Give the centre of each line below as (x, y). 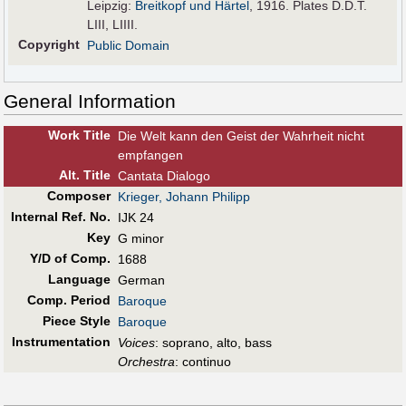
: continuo (203, 362)
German (141, 280)
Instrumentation (61, 342)
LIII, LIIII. (113, 25)
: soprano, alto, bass (213, 343)
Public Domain (129, 46)
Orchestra (146, 362)
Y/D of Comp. (70, 259)
